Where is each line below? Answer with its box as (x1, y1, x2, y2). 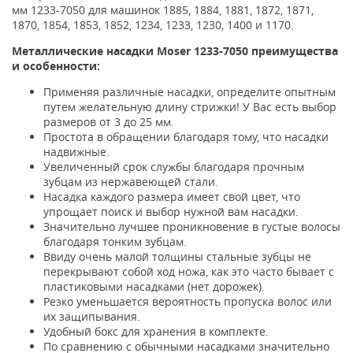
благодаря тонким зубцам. (43, 234, 187, 249)
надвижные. (43, 144, 110, 159)
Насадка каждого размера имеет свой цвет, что (43, 189, 300, 204)
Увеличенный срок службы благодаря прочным (43, 159, 304, 174)
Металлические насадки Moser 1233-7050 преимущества (12, 43, 338, 58)
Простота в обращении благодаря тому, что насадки (43, 129, 329, 144)
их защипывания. (43, 309, 140, 324)
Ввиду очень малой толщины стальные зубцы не (43, 249, 311, 264)
